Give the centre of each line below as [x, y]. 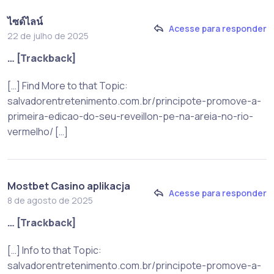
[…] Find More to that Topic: [68, 85]
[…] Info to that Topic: [54, 250]
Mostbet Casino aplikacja [69, 186]
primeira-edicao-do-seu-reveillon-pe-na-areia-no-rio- [130, 116]
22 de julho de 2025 [48, 35]
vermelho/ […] [38, 131]
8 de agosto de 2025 [50, 200]
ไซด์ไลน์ [25, 21]
